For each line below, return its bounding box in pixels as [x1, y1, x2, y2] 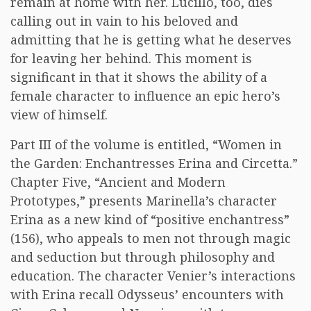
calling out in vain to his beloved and [10, 12, 238, 29]
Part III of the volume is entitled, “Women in [10, 136, 282, 153]
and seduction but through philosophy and [10, 249, 275, 265]
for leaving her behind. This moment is [10, 50, 252, 67]
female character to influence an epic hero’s [10, 87, 280, 104]
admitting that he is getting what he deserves [10, 31, 292, 48]
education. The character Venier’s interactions [10, 267, 296, 284]
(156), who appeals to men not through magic [10, 230, 291, 246]
